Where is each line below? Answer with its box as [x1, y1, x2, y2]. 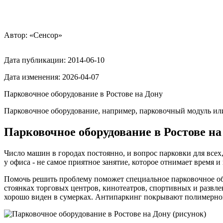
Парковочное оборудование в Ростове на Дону [4, 89, 163, 98]
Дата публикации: [4, 55, 68, 64]
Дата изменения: [4, 72, 62, 81]
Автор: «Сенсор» [4, 30, 62, 39]
